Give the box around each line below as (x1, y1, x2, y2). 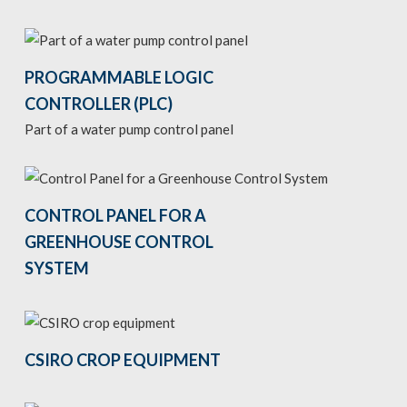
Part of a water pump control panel (24, 121, 233, 138)
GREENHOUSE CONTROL (24, 232, 213, 253)
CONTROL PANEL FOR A (24, 205, 206, 226)
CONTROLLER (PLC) (24, 94, 173, 114)
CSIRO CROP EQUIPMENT (24, 350, 221, 371)
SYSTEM (24, 258, 89, 279)
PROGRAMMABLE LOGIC (24, 67, 213, 88)
